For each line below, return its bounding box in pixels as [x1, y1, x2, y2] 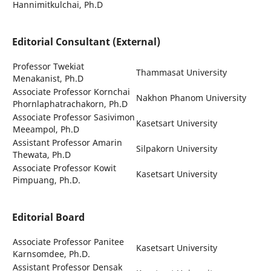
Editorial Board [11, 210, 85, 224]
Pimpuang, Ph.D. [12, 174, 80, 186]
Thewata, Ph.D [12, 148, 71, 160]
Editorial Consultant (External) [11, 34, 160, 48]
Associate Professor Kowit [12, 162, 116, 174]
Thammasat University [135, 66, 227, 78]
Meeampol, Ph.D [12, 123, 79, 135]
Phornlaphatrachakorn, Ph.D [12, 97, 128, 109]
